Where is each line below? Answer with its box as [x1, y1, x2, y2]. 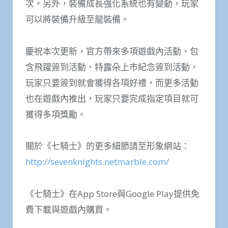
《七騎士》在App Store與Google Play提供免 [25, 187, 199, 199]
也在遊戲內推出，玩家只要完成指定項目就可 [25, 92, 198, 104]
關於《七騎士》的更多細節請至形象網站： [25, 140, 190, 152]
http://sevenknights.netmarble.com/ [25, 156, 169, 168]
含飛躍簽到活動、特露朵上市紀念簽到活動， [25, 61, 198, 73]
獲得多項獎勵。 [25, 108, 86, 120]
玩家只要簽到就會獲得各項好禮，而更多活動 [25, 76, 198, 89]
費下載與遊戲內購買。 [25, 203, 112, 215]
